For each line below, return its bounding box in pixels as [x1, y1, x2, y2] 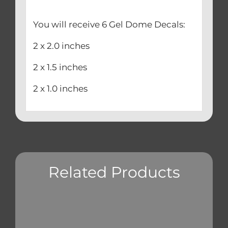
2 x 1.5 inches [33, 62, 87, 72]
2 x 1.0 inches [33, 83, 88, 94]
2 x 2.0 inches [33, 40, 90, 51]
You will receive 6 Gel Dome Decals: [33, 19, 185, 30]
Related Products [48, 163, 180, 182]
